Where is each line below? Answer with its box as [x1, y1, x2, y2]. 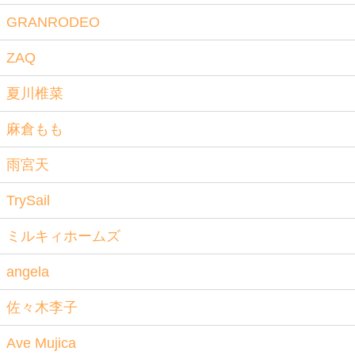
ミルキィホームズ [6, 228, 120, 244]
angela [6, 264, 49, 280]
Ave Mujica [6, 335, 76, 351]
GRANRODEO [6, 14, 100, 30]
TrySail [6, 193, 50, 208]
